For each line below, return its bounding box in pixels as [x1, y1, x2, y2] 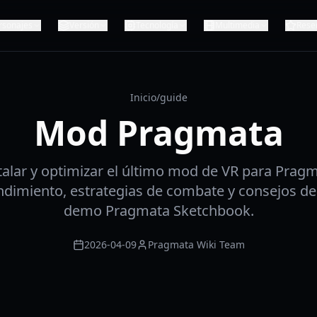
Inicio [129, 91, 156, 104]
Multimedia [215, 19, 260, 31]
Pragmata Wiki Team [147, 238, 245, 251]
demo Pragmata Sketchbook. [63, 201, 254, 220]
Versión [69, 19, 99, 31]
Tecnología [136, 19, 178, 31]
